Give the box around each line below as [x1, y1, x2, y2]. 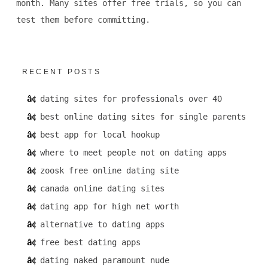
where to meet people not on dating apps [39, 148, 227, 158]
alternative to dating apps [39, 220, 165, 230]
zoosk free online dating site [39, 166, 179, 176]
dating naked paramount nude [39, 255, 169, 266]
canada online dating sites [39, 184, 165, 194]
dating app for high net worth [39, 202, 179, 212]
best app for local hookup [39, 130, 160, 140]
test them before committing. [16, 15, 150, 25]
